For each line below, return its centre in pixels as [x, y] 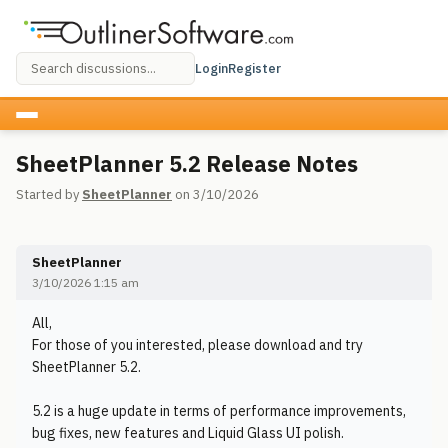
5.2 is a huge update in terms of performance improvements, [219, 411]
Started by [49, 194]
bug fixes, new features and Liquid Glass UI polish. [188, 433]
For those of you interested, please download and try [197, 345]
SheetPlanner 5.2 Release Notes [187, 163]
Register [254, 68]
